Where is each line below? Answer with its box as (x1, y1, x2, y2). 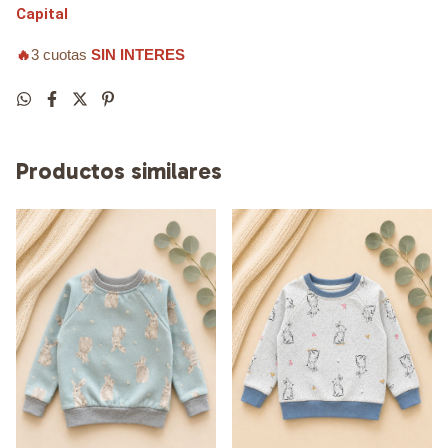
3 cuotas (31, 47, 91, 64)
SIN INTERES (91, 47, 185, 64)
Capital (16, 5, 68, 24)
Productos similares (16, 157, 222, 186)
